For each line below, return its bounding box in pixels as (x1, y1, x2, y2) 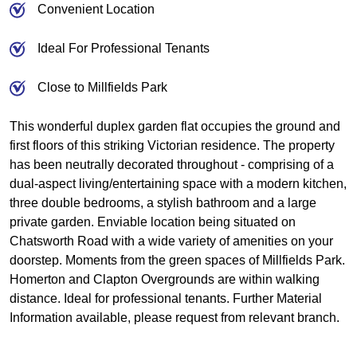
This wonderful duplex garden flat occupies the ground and (10, 120, 340, 133)
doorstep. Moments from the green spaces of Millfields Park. (10, 253, 345, 267)
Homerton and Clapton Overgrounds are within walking (10, 273, 320, 286)
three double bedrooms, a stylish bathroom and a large (10, 196, 316, 210)
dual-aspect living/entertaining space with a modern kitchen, (10, 177, 347, 190)
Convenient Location (37, 2, 155, 16)
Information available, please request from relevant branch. (10, 311, 339, 324)
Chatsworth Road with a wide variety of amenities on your (10, 234, 333, 248)
